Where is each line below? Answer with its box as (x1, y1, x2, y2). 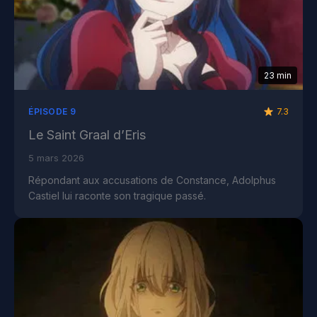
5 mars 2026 (28, 152, 84, 164)
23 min (264, 70, 292, 81)
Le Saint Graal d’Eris (28, 127, 146, 143)
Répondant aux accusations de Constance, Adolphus (28, 174, 276, 187)
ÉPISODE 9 (28, 106, 76, 117)
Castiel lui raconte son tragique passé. (28, 190, 206, 202)
